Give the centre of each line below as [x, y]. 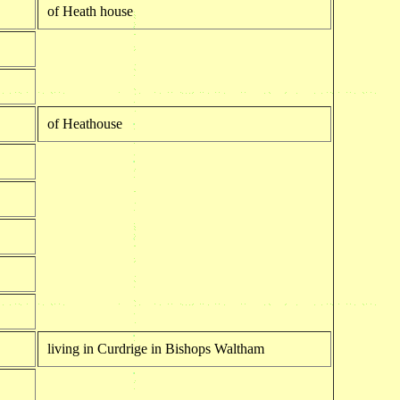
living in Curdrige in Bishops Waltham [155, 348]
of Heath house [90, 11]
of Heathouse [84, 123]
